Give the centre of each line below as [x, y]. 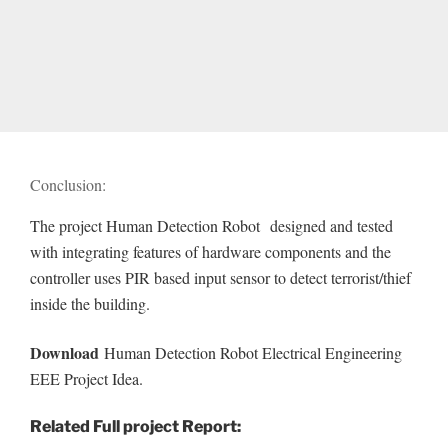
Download [64, 352]
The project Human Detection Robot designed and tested [211, 226]
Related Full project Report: [135, 427]
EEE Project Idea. [86, 378]
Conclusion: [68, 185]
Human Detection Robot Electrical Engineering [250, 352]
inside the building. [90, 304]
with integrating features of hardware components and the [210, 252]
